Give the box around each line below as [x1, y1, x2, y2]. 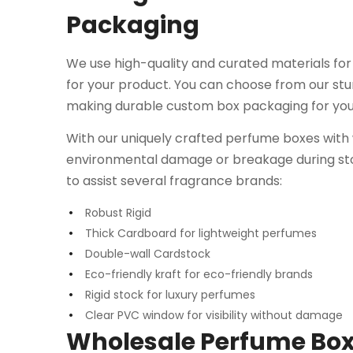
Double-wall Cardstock [85, 245, 210, 262]
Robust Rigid [85, 204, 151, 221]
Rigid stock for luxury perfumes [85, 286, 255, 303]
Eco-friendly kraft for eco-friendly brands [85, 266, 313, 282]
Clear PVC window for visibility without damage [85, 307, 343, 323]
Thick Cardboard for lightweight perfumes [85, 225, 317, 241]
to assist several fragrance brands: [66, 171, 282, 190]
